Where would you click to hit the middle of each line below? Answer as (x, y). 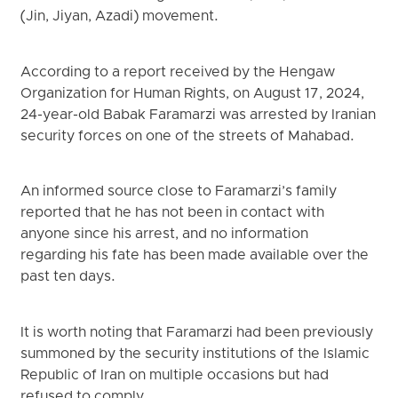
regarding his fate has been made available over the (195, 256)
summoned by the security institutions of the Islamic (195, 354)
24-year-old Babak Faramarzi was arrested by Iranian (199, 115)
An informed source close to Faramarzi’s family (179, 192)
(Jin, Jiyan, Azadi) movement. (120, 17)
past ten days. (68, 278)
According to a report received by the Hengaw (178, 72)
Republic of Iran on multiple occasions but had (175, 375)
